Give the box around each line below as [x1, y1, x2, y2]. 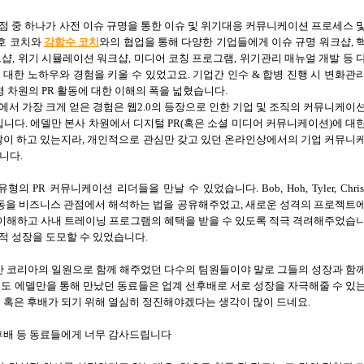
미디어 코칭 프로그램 [133, 51, 235, 64]
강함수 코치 [44, 35, 100, 48]
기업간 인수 [193, 67, 249, 80]
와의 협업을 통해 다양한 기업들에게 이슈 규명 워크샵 [99, 35, 351, 48]
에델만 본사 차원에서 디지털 [30, 116, 165, 129]
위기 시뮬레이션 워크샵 [17, 51, 129, 64]
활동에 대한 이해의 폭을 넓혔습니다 [57, 84, 226, 97]
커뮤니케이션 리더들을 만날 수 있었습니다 [50, 181, 256, 194]
